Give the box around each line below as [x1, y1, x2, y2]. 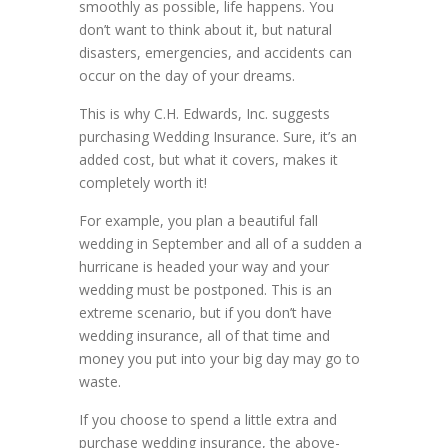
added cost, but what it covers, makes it [79, 150, 338, 170]
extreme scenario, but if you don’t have [79, 303, 332, 323]
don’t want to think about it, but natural [79, 20, 332, 40]
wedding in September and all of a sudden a [79, 234, 362, 254]
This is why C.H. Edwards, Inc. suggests [79, 104, 330, 124]
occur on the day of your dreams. [79, 66, 295, 86]
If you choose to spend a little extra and [79, 410, 337, 430]
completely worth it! [79, 173, 207, 193]
